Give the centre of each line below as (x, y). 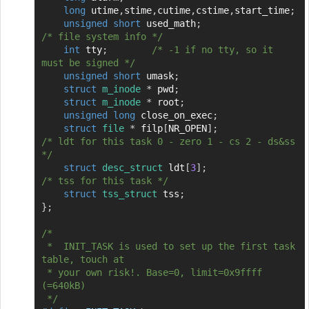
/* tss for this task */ (104, 180)
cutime (173, 10)
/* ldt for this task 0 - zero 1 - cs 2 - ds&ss (168, 141)
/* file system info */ (102, 36)
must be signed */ (88, 62)
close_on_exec (173, 115)
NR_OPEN (187, 128)
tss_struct (129, 193)
